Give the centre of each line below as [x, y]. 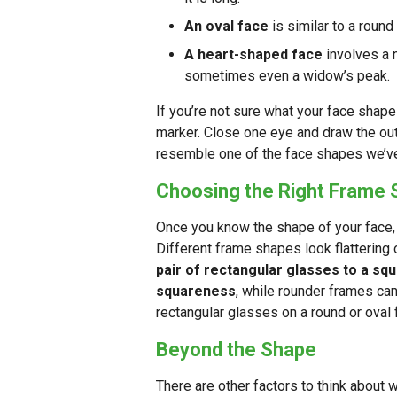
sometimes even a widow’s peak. [287, 76]
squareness [196, 292]
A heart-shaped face [253, 55]
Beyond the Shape [236, 350]
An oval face [226, 27]
